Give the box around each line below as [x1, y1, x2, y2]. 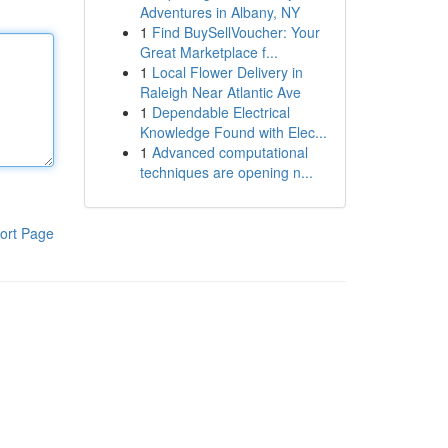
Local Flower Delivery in [151, 62, 303, 82]
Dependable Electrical [151, 102, 290, 122]
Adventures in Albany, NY [139, 2, 300, 22]
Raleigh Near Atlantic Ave [139, 82, 301, 102]
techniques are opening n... [139, 162, 313, 182]
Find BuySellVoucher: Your [151, 22, 320, 42]
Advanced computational [151, 142, 308, 162]
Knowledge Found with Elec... [139, 122, 327, 142]
